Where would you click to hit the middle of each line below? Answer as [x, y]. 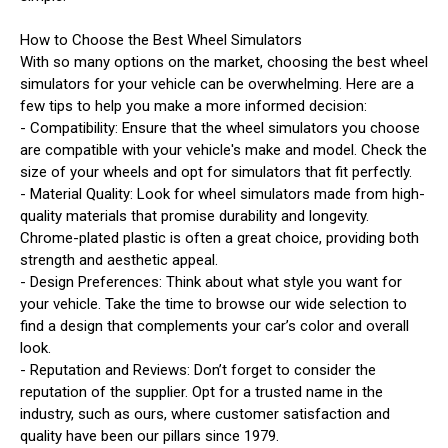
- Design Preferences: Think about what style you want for [211, 281]
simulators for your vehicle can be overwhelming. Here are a [217, 83]
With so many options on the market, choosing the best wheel [224, 61]
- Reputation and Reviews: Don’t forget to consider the [198, 369]
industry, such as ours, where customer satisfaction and [205, 413]
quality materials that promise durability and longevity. [194, 215]
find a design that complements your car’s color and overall [214, 325]
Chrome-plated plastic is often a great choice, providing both [219, 237]
